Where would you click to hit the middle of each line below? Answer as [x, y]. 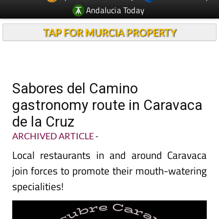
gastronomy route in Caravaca [107, 105]
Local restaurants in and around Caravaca [109, 155]
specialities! [38, 186]
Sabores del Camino [75, 88]
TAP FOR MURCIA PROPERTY [109, 32]
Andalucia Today [115, 10]
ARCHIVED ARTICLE [53, 136]
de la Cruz [43, 122]
